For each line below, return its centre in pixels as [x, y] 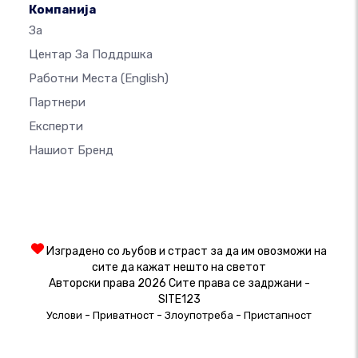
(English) [145, 79]
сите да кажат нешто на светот [179, 268]
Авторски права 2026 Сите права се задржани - [179, 284]
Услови [64, 316]
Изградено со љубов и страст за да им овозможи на [185, 252]
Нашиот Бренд [71, 151]
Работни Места [75, 79]
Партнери [57, 103]
